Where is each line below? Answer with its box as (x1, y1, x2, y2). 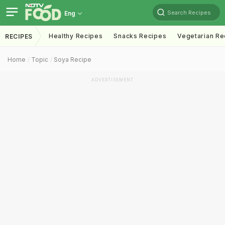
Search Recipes (167, 9, 211, 16)
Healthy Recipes (48, 32, 103, 40)
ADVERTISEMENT (91, 77, 134, 82)
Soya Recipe (54, 56, 91, 63)
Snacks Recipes (114, 32, 167, 40)
